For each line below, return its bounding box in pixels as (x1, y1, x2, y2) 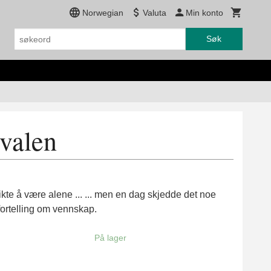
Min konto (186, 8, 223, 18)
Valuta (143, 8, 166, 18)
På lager (94, 233, 126, 243)
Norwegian (82, 8, 123, 18)
